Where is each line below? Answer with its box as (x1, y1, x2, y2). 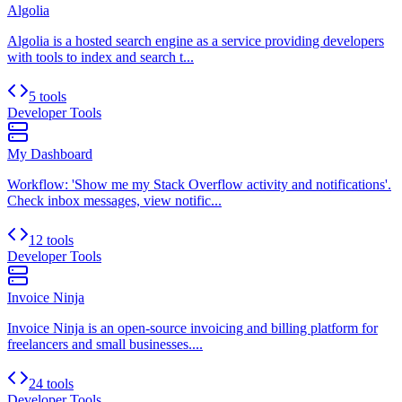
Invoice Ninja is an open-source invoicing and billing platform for (7, 320, 378, 336)
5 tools (29, 89, 66, 105)
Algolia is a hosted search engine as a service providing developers (7, 33, 384, 49)
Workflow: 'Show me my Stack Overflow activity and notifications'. (7, 177, 391, 193)
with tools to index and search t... (7, 49, 194, 66)
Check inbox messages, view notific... (7, 193, 222, 209)
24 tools (29, 376, 74, 392)
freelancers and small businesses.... (7, 336, 203, 353)
